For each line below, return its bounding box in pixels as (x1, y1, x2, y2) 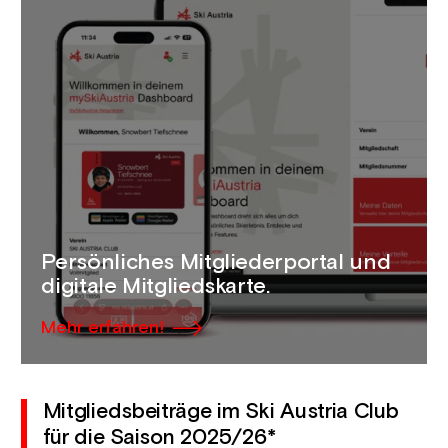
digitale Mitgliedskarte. (41, 272, 270, 302)
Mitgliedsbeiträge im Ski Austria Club (42, 398, 399, 427)
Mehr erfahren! (41, 316, 165, 340)
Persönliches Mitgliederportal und (41, 248, 391, 278)
